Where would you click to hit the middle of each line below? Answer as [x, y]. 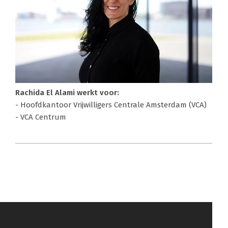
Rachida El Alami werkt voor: [67, 92]
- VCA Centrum [40, 117]
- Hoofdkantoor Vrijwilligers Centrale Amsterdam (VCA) [111, 105]
